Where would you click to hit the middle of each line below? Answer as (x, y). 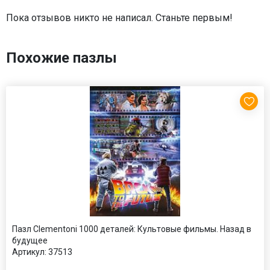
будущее (30, 241)
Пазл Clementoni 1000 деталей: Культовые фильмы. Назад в (132, 229)
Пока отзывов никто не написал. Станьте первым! (119, 18)
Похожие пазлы (61, 58)
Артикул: (29, 252)
